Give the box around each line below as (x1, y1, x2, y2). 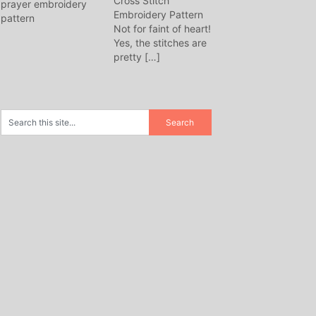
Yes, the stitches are (114, 37, 207, 49)
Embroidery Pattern (114, 8, 203, 20)
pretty (114, 51, 145, 63)
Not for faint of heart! (114, 23, 211, 35)
